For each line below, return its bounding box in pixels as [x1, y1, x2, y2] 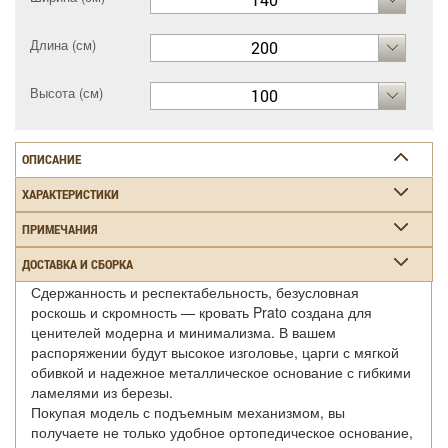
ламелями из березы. [31, 381, 173, 402]
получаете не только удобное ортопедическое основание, [31, 421, 413, 442]
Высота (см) [30, 82, 103, 102]
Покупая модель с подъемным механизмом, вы [31, 401, 345, 422]
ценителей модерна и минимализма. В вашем [31, 321, 336, 342]
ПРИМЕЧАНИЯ [22, 219, 98, 238]
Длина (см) [30, 34, 96, 54]
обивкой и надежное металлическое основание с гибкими [31, 361, 411, 382]
